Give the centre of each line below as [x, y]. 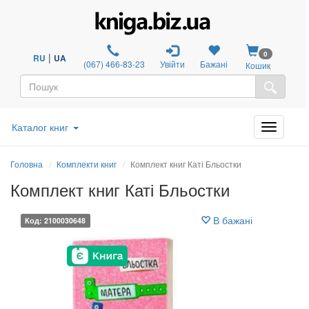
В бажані [231, 220]
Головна [27, 163]
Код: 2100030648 [56, 220]
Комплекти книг [87, 163]
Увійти [173, 64]
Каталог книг [40, 127]
